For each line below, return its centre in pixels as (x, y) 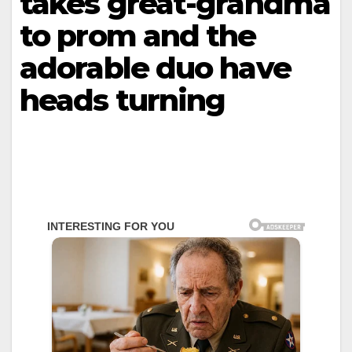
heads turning (123, 100)
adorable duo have (155, 68)
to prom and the (138, 36)
